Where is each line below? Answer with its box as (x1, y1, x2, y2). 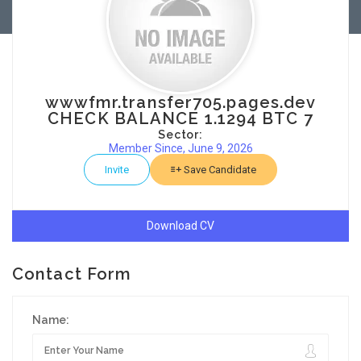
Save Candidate (181, 164, 256, 176)
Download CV (147, 219, 214, 232)
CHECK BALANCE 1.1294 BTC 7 (48, 109, 313, 128)
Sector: (158, 128, 203, 141)
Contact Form (12, 264, 132, 284)
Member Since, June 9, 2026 (108, 142, 253, 155)
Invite (105, 164, 129, 176)
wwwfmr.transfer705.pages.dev (44, 93, 317, 112)
